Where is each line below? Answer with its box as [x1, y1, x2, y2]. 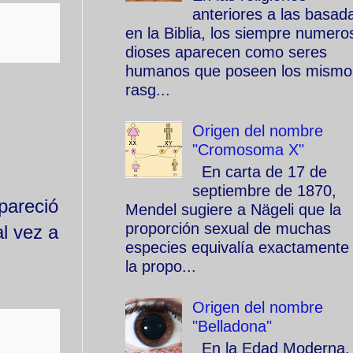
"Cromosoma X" [192, 141, 304, 158]
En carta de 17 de [192, 163, 327, 180]
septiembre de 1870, [192, 182, 336, 199]
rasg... [125, 81, 170, 98]
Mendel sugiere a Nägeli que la [125, 201, 341, 218]
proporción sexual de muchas [125, 220, 331, 237]
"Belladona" [192, 318, 272, 335]
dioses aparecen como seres [125, 43, 327, 61]
